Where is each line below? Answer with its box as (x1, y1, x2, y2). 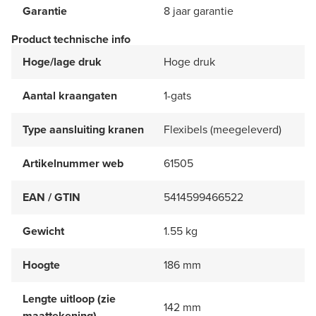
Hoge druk (164, 53, 215, 70)
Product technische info (11, 30, 130, 47)
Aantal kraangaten (23, 87, 117, 104)
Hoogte (23, 256, 60, 273)
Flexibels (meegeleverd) (164, 121, 281, 138)
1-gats (164, 87, 191, 104)
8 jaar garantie (164, 2, 233, 19)
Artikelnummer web (23, 154, 123, 171)
